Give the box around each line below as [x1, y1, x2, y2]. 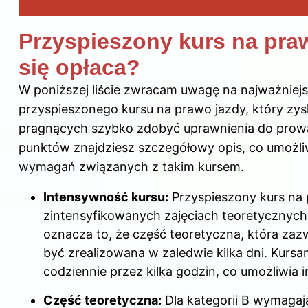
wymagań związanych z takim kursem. [19, 159, 244, 175]
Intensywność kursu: [43, 190, 168, 205]
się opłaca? [19, 55, 140, 80]
